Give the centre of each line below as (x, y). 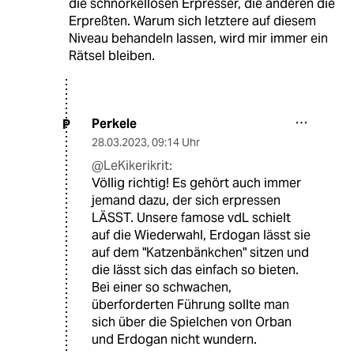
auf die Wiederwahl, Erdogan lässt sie (201, 235)
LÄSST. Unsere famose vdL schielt (191, 218)
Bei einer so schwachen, (162, 288)
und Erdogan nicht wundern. (174, 340)
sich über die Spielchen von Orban (192, 322)
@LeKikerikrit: (132, 166)
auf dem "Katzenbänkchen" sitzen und (200, 253)
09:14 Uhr (176, 143)
